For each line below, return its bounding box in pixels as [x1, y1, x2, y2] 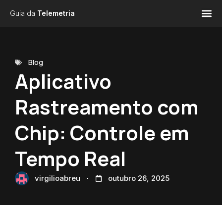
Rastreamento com [15, 93, 198, 120]
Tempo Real [15, 145, 126, 172]
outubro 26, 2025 [108, 173, 169, 183]
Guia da [10, 9, 37, 17]
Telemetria [37, 9, 75, 17]
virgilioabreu [35, 173, 80, 183]
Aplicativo [15, 67, 111, 95]
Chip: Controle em [15, 119, 189, 146]
